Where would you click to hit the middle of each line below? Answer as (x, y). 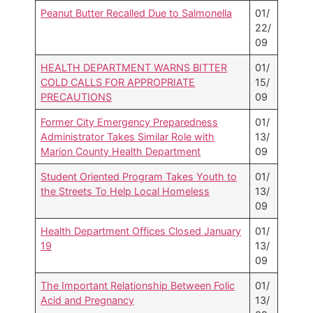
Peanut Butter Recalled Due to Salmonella (137, 13)
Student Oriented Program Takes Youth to (139, 177)
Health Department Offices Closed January (141, 231)
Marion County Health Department (121, 152)
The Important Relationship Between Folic (138, 286)
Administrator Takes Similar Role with (128, 137)
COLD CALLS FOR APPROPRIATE (118, 82)
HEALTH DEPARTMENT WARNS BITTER (134, 68)
